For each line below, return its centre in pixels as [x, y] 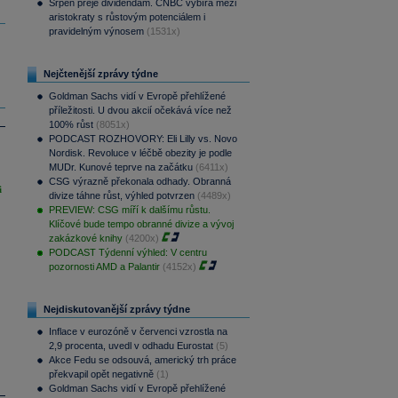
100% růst [71, 124]
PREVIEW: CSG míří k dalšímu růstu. [129, 210]
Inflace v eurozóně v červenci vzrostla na [138, 331]
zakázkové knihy [85, 238]
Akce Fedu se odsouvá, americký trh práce [142, 360]
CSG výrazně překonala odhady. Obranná [139, 181]
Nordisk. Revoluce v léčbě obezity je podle [140, 153]
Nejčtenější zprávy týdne [100, 74]
